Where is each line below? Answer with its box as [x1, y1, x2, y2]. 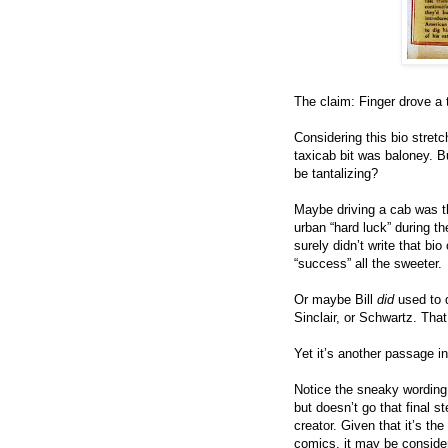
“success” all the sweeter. [294, 255, 442, 271]
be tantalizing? [294, 165, 378, 181]
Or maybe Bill [294, 291, 377, 307]
